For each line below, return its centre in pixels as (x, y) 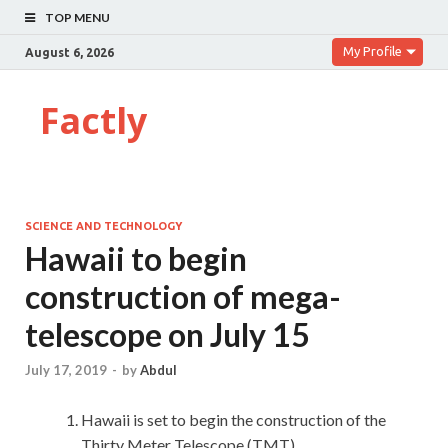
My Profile (372, 51)
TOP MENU (77, 17)
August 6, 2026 (69, 52)
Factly (93, 120)
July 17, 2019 (66, 370)
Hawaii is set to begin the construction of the (233, 420)
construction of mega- (183, 296)
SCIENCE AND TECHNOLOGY (103, 226)
